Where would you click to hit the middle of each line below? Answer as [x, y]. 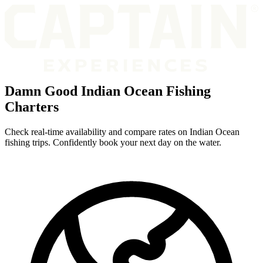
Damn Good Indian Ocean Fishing [108, 91]
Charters [32, 107]
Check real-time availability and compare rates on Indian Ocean [122, 131]
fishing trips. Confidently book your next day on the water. [113, 142]
